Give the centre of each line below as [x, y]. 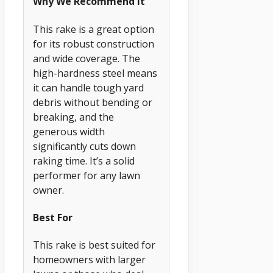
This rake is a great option [94, 29]
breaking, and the [73, 117]
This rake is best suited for [94, 245]
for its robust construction [94, 44]
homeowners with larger [89, 260]
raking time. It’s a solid [84, 161]
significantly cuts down [84, 146]
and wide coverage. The [87, 58]
